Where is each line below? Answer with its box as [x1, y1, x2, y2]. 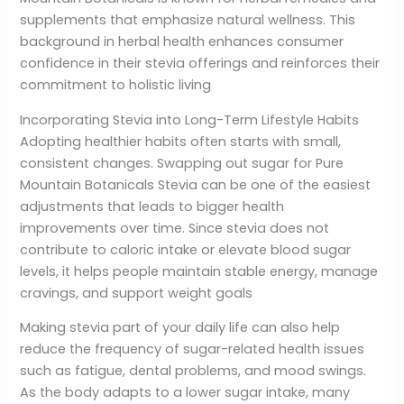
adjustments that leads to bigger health [20, 197, 285, 216]
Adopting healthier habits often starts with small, [20, 132, 342, 151]
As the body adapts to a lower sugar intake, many [20, 383, 351, 402]
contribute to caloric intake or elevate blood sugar [20, 240, 352, 259]
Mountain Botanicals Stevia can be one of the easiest [20, 175, 372, 194]
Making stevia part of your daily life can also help [20, 318, 341, 337]
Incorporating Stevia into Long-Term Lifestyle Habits [20, 110, 360, 129]
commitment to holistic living [20, 76, 212, 95]
